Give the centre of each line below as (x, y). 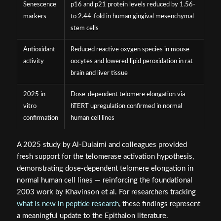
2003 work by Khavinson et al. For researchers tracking (106, 192)
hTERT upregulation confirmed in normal (126, 107)
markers (35, 17)
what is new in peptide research (68, 204)
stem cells (84, 29)
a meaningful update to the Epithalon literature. (92, 216)
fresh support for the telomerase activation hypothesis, (105, 157)
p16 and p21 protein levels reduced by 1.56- (133, 5)
